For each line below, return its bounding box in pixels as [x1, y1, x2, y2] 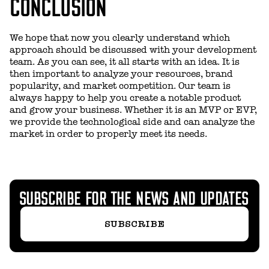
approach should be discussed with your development [10, 44, 256, 55]
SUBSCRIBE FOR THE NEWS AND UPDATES [19, 186, 249, 208]
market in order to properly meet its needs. [10, 128, 207, 139]
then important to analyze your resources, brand [10, 68, 233, 79]
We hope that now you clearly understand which [10, 32, 230, 43]
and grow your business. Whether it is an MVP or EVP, [10, 104, 257, 115]
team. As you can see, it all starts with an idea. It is [10, 56, 240, 67]
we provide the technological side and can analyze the [10, 116, 255, 127]
